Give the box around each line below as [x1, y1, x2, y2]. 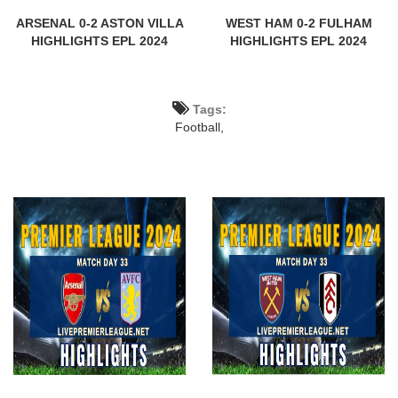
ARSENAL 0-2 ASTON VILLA [15, 15, 184, 30]
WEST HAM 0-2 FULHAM [225, 15, 372, 30]
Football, [174, 119, 224, 134]
